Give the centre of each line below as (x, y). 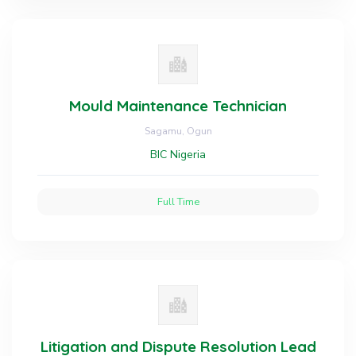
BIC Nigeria (178, 155)
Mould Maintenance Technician (178, 106)
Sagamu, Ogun (178, 131)
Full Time (178, 201)
